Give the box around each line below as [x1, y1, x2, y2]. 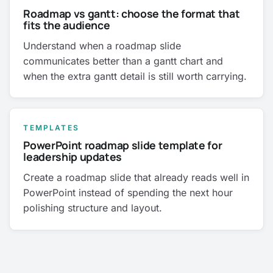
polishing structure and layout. [23, 202, 163, 214]
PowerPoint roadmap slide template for [23, 138, 222, 153]
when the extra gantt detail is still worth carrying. [23, 69, 247, 82]
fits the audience [23, 17, 110, 32]
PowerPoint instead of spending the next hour [23, 186, 233, 199]
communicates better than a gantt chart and [23, 54, 224, 67]
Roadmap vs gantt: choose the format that [23, 5, 240, 21]
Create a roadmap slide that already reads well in [23, 171, 250, 184]
